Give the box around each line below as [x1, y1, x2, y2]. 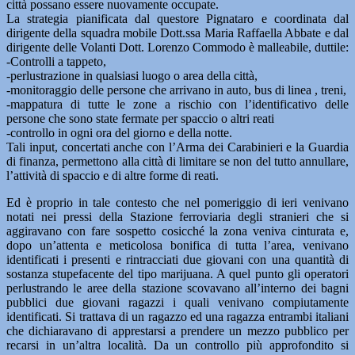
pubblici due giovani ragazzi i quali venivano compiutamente [6, 296, 349, 309]
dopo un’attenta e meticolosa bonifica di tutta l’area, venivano [6, 239, 349, 252]
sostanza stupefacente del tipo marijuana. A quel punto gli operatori [6, 267, 349, 281]
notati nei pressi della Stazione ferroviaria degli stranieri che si [6, 210, 349, 223]
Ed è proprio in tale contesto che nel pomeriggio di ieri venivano [6, 196, 349, 209]
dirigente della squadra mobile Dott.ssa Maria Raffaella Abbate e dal [6, 26, 349, 40]
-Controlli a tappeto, [6, 55, 106, 68]
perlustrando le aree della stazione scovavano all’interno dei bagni [6, 281, 349, 295]
